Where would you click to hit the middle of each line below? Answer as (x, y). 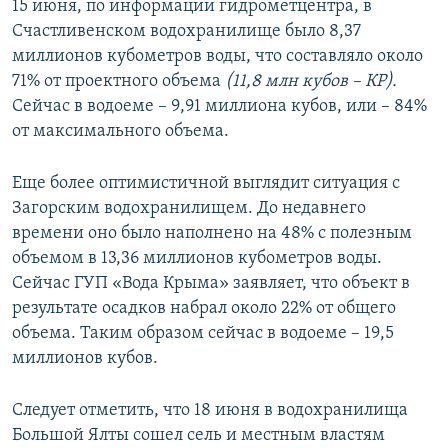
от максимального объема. (120, 131)
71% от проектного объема (118, 81)
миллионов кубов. (85, 358)
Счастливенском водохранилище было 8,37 (186, 31)
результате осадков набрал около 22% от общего (204, 308)
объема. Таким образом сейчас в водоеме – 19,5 (203, 333)
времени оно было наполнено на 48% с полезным (212, 233)
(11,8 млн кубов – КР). (311, 81)
